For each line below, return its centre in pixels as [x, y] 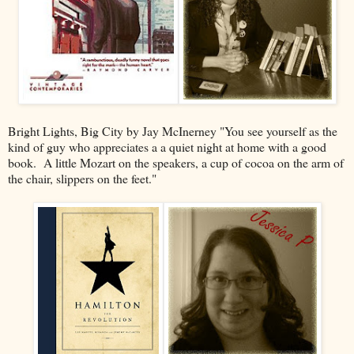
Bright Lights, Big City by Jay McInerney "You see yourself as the [173, 131]
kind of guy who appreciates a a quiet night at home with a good [167, 147]
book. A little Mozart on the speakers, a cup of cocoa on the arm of [176, 163]
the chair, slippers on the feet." [82, 179]
